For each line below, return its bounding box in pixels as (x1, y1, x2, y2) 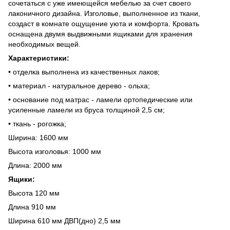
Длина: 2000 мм (8, 161, 62, 169)
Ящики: (8, 175, 35, 183)
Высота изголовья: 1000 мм (8, 147, 101, 156)
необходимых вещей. (8, 40, 81, 48)
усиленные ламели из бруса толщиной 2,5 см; (8, 105, 165, 114)
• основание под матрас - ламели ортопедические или (8, 95, 193, 104)
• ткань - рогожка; (8, 119, 66, 128)
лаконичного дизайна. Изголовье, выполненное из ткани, (8, 9, 200, 17)
